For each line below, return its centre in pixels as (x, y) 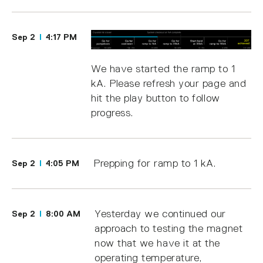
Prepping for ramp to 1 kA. (155, 163)
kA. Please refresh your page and (169, 83)
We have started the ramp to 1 (163, 68)
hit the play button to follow (156, 98)
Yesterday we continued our (161, 213)
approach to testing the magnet (169, 228)
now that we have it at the (158, 243)
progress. (112, 112)
